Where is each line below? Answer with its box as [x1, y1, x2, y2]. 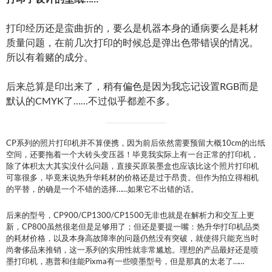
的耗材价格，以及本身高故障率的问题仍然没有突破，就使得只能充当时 [6, 233, 259, 243]
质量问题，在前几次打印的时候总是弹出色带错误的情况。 [6, 36, 259, 48]
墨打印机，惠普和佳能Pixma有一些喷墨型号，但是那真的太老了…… [6, 256, 244, 266]
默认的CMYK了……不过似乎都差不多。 [6, 94, 175, 106]
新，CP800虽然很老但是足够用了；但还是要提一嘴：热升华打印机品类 [6, 221, 260, 231]
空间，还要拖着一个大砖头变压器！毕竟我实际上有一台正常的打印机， [6, 149, 259, 159]
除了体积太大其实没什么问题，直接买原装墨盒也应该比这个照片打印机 [6, 160, 259, 171]
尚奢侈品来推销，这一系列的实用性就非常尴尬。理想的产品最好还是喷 [6, 244, 259, 254]
